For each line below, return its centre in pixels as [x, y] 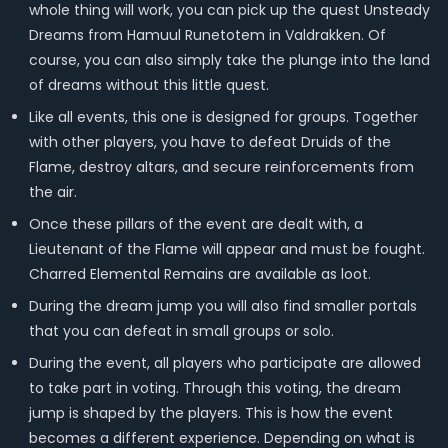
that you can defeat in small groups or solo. [181, 331]
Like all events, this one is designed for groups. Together [223, 117]
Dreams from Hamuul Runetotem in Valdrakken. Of [207, 35]
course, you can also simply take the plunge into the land [229, 60]
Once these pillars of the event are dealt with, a [195, 224]
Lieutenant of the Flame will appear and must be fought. [226, 249]
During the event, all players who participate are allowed [224, 363]
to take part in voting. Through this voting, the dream [214, 388]
